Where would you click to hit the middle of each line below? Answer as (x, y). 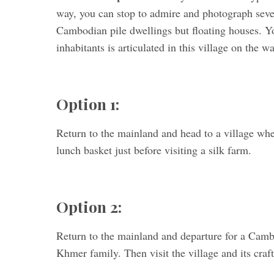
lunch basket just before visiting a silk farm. (154, 150)
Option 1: (88, 104)
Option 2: (89, 206)
